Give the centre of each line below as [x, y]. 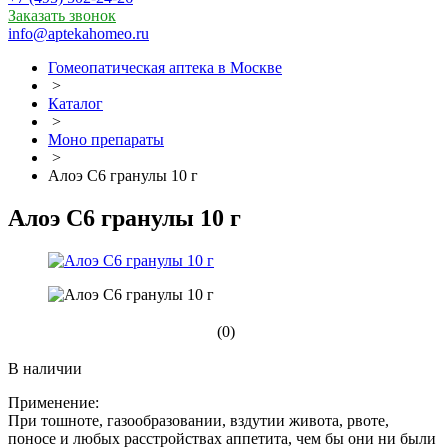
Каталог [75, 103]
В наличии [45, 368]
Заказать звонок [62, 15]
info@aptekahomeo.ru [78, 33]
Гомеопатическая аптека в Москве [165, 67]
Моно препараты [106, 139]
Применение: [53, 402]
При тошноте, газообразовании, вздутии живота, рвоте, [198, 420]
